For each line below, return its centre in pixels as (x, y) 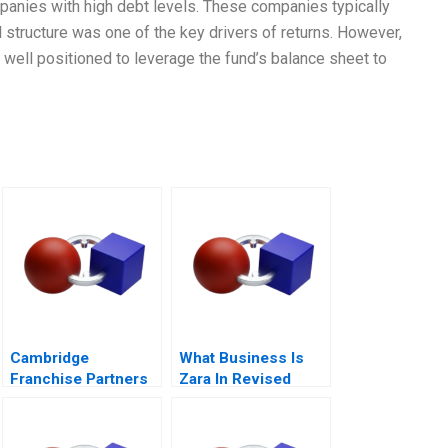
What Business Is (241, 358)
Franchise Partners (79, 379)
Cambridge (49, 358)
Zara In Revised (235, 379)
